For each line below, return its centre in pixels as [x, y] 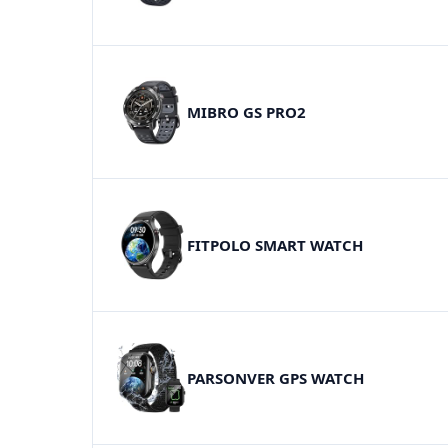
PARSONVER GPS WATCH [275, 377]
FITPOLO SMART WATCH [275, 244]
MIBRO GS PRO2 [246, 111]
